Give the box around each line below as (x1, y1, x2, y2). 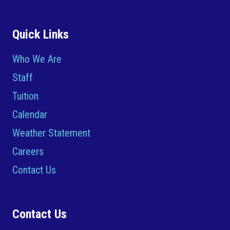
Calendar (12, 108, 47, 121)
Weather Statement (12, 127, 90, 140)
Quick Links (12, 27, 69, 42)
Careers (12, 145, 44, 158)
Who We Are (12, 53, 62, 66)
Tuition (12, 90, 39, 103)
